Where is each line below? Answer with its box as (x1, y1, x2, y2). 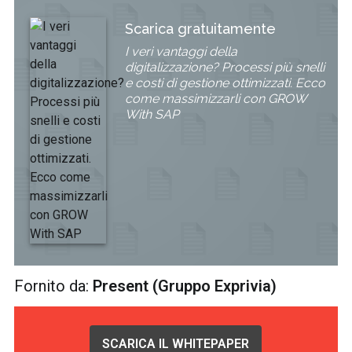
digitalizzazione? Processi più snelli (125, 60, 324, 75)
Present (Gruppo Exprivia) (93, 277, 277, 295)
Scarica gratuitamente (125, 20, 276, 37)
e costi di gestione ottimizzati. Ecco (125, 75, 325, 90)
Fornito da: (14, 277, 93, 295)
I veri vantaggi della (125, 44, 237, 59)
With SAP (125, 107, 179, 122)
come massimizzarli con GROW (125, 91, 306, 106)
